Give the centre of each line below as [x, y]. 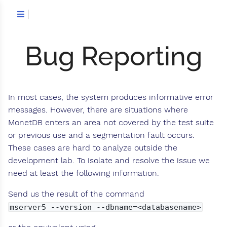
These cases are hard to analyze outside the [93, 148]
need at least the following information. [84, 173]
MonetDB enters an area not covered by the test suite [111, 123]
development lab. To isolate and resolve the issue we [109, 161]
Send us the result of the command [76, 194]
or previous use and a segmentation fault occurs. [101, 135]
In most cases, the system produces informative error [111, 97]
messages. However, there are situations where [98, 110]
